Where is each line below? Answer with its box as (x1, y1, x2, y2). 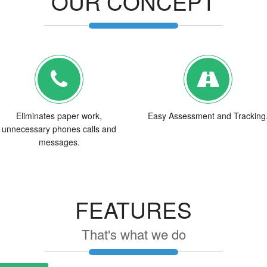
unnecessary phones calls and (2, 122, 116, 135)
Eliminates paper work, (16, 109, 102, 122)
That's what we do (81, 224, 186, 243)
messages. (38, 135, 80, 148)
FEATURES (75, 193, 192, 225)
